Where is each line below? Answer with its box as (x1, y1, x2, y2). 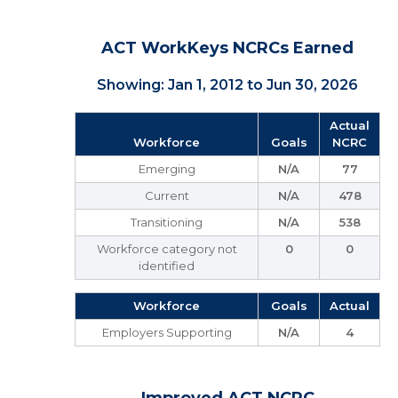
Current (144, 188, 189, 203)
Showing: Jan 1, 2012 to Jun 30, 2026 (97, 76, 358, 93)
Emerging (138, 162, 195, 176)
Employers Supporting (101, 325, 232, 339)
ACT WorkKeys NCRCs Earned (101, 38, 354, 58)
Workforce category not (96, 242, 237, 256)
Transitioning (131, 215, 203, 229)
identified (139, 259, 195, 273)
